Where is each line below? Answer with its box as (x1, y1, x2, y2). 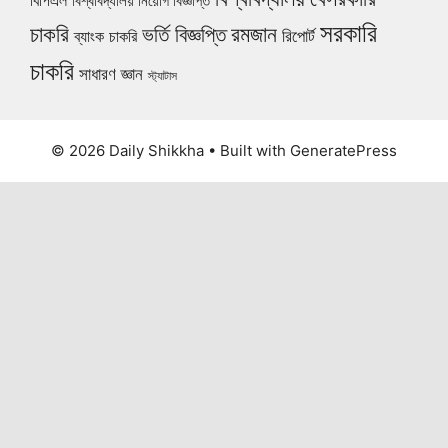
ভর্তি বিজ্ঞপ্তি (142, 20, 226, 47)
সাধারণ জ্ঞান (79, 63, 143, 84)
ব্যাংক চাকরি (74, 25, 137, 46)
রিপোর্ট (282, 24, 315, 46)
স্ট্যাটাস (148, 67, 177, 83)
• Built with (204, 140, 290, 160)
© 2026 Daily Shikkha (51, 140, 204, 160)
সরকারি (320, 16, 377, 48)
